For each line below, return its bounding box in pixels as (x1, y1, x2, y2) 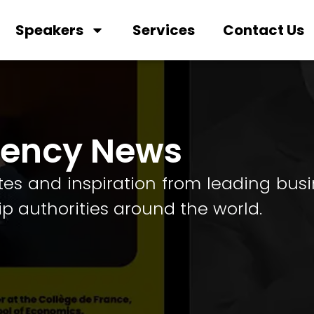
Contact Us (223, 20, 305, 40)
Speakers (15, 20, 84, 40)
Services (132, 20, 196, 40)
